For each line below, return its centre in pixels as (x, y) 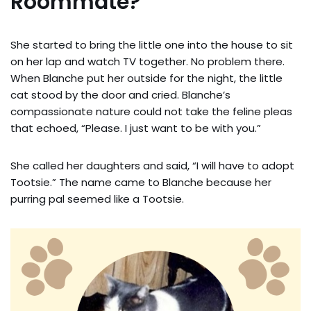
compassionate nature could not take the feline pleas (151, 111)
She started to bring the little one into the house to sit (152, 44)
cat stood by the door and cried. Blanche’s (120, 94)
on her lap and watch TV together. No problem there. (148, 61)
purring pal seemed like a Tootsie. (97, 199)
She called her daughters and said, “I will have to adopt (152, 165)
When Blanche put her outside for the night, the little (146, 78)
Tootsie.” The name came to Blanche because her (141, 182)
